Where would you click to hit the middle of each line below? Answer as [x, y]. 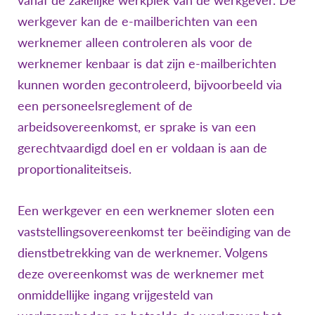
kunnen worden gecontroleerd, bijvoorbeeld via [150, 84]
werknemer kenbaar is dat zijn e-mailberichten [147, 63]
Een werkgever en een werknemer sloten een [146, 210]
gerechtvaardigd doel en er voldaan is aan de [142, 147]
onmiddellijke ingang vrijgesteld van [115, 294]
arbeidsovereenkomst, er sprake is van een [137, 126]
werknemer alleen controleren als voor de [135, 42]
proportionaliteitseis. [75, 168]
